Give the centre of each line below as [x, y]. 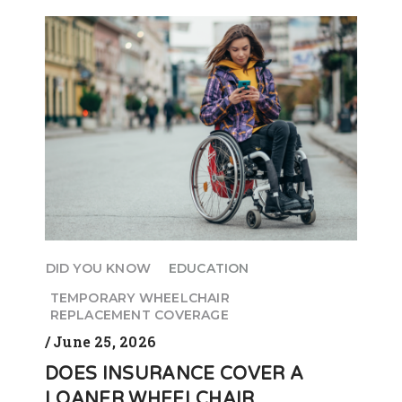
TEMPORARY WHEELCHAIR [140, 297]
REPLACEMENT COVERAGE [139, 315]
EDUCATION [209, 268]
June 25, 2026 [105, 341]
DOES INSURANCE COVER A [175, 374]
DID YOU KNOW [98, 268]
